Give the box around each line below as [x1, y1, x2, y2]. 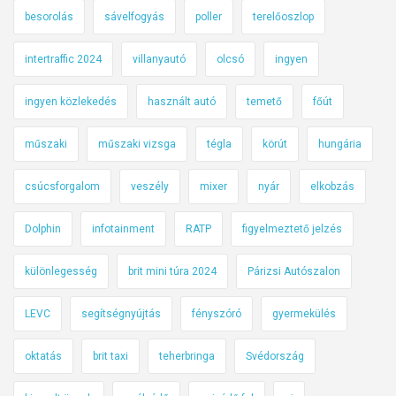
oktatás [25, 349, 62, 362]
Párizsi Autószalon [247, 264, 340, 278]
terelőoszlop [253, 10, 314, 23]
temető [247, 95, 282, 108]
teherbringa [159, 349, 215, 362]
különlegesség [25, 264, 97, 278]
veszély [131, 179, 169, 193]
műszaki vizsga [98, 137, 176, 150]
